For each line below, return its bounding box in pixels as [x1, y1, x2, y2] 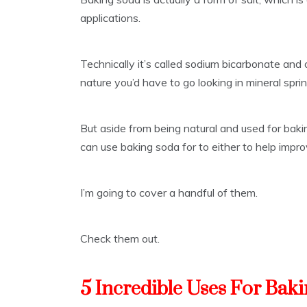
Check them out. [80, 232, 160, 246]
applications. [80, 11, 140, 25]
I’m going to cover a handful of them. [80, 186, 258, 200]
